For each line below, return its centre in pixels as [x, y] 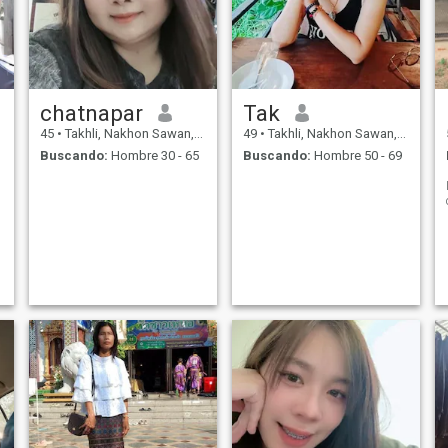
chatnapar [91, 112]
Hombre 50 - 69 [356, 156]
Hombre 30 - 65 [153, 156]
